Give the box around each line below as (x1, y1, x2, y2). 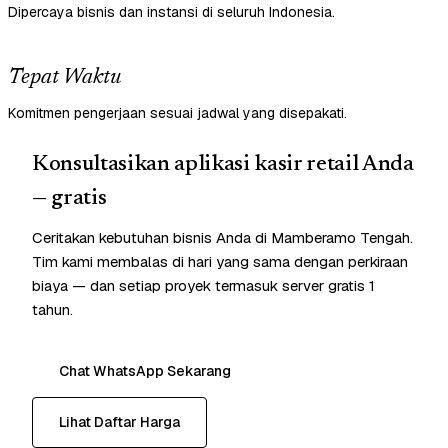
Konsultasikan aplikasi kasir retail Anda (32, 154, 414, 177)
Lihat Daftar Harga (59, 413, 180, 432)
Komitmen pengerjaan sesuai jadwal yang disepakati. (8, 104, 347, 123)
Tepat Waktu (8, 67, 121, 90)
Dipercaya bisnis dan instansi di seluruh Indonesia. (8, 3, 335, 22)
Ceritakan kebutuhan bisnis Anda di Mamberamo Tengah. (32, 228, 413, 248)
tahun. (32, 300, 73, 320)
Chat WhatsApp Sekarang (59, 362, 231, 381)
